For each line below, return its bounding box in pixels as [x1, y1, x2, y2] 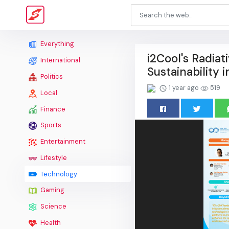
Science [39, 202, 66, 211]
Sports [39, 121, 61, 130]
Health [39, 218, 61, 227]
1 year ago [167, 83, 200, 92]
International [39, 56, 80, 65]
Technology [39, 169, 77, 178]
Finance [39, 104, 65, 113]
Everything [39, 39, 74, 49]
